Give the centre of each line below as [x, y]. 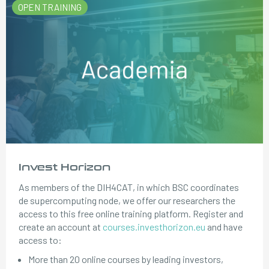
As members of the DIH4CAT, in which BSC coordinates [129, 187]
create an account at [61, 227]
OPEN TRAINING [50, 7]
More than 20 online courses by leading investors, [126, 259]
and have [224, 227]
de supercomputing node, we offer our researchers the [127, 200]
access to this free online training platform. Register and [131, 213]
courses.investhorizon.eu [154, 227]
